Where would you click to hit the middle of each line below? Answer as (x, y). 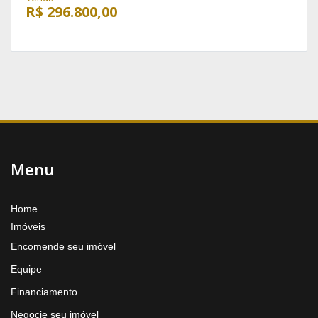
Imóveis (28, 226)
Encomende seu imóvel (63, 246)
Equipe (26, 269)
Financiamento (44, 291)
